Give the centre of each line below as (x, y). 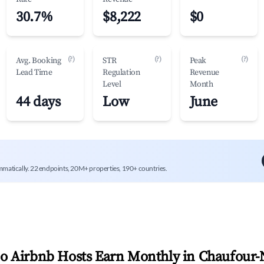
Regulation (121, 72)
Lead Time (34, 72)
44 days (38, 102)
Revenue (204, 72)
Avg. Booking (39, 61)
